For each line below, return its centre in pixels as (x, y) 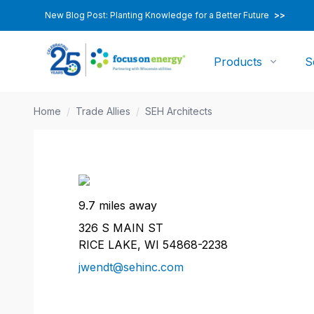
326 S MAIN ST (121, 228)
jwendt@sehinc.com (131, 267)
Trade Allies (103, 111)
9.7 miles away (118, 205)
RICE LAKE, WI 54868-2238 (153, 245)
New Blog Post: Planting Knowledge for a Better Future (158, 15)
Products (238, 62)
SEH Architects (179, 111)
